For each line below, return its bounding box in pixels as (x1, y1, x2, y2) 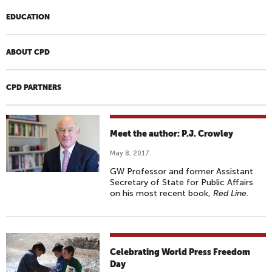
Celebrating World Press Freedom (110, 247, 251, 257)
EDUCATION (6, 13, 50, 21)
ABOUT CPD (6, 48, 50, 56)
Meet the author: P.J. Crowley (110, 129, 234, 138)
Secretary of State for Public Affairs (110, 177, 254, 188)
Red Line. (213, 188, 250, 199)
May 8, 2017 (110, 149, 150, 157)
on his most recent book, (110, 188, 214, 199)
